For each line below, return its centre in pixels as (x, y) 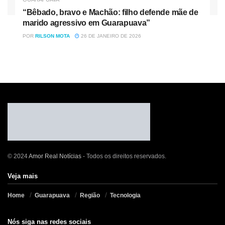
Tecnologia (125, 196)
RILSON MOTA (52, 36)
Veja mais (23, 176)
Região (90, 196)
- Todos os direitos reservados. (124, 156)
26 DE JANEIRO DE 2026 (110, 36)
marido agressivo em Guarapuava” (87, 23)
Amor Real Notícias (55, 156)
